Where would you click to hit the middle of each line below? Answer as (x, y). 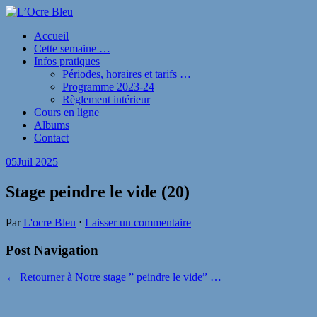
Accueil (51, 36)
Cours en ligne (67, 112)
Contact (51, 138)
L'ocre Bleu (50, 222)
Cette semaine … (72, 48)
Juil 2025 (38, 162)
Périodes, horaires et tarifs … (127, 74)
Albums (52, 125)
